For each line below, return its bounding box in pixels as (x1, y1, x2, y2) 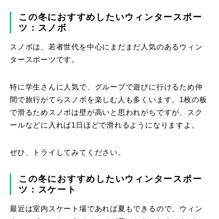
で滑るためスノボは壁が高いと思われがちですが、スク (10, 108, 203, 116)
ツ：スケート (19, 184, 77, 195)
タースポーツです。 (10, 55, 80, 64)
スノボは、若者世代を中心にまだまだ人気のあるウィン (10, 43, 203, 51)
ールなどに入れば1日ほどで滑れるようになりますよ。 (10, 121, 199, 129)
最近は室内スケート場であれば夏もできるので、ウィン (10, 204, 203, 213)
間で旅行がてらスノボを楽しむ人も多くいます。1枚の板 (10, 95, 207, 104)
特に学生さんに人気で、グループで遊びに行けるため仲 (10, 83, 203, 91)
